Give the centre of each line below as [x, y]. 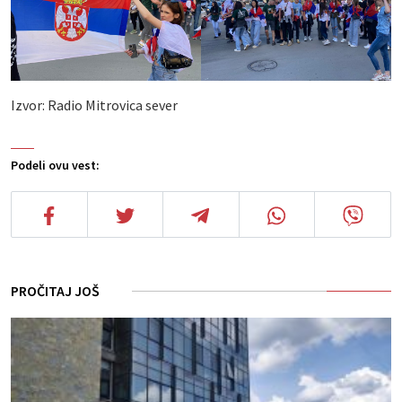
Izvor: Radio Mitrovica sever [94, 105]
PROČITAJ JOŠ [55, 290]
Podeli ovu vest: [55, 165]
